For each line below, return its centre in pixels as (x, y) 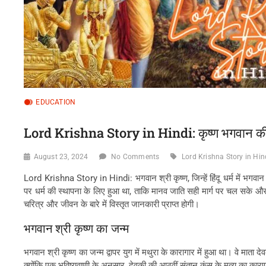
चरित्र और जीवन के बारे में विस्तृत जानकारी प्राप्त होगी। (112, 204)
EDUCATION (56, 102)
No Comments (135, 156)
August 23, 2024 (61, 156)
